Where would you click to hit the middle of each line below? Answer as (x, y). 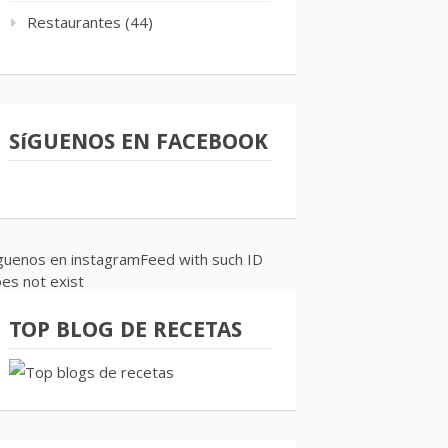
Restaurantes (74, 22)
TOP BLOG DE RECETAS (125, 329)
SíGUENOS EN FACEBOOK (138, 141)
